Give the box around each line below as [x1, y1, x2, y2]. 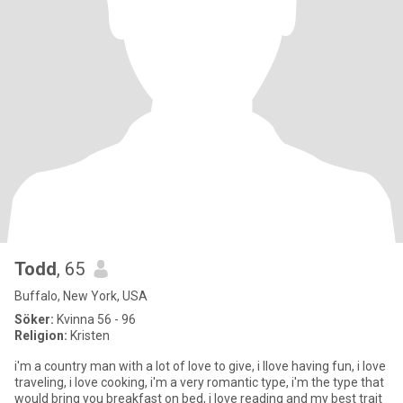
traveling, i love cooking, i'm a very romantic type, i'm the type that [14, 375, 384, 390]
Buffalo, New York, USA [14, 289, 148, 303]
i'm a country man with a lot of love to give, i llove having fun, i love [14, 359, 386, 373]
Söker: [14, 312, 54, 327]
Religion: [14, 328, 67, 343]
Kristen [67, 328, 110, 343]
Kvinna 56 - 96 [54, 312, 136, 327]
